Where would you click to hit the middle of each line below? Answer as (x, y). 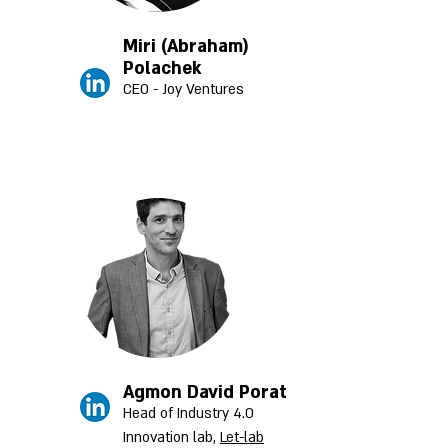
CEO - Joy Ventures (185, 89)
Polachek (164, 68)
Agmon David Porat (205, 392)
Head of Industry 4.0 (188, 413)
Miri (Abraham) (186, 46)
